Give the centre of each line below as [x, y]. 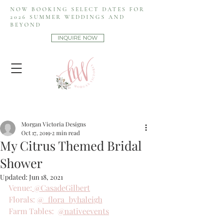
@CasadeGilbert [61, 188]
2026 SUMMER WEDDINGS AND [68, 17]
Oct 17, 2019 [36, 133]
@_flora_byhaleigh [70, 199]
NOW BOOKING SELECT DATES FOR [77, 9]
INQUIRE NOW [78, 38]
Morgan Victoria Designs [54, 124]
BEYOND [26, 25]
